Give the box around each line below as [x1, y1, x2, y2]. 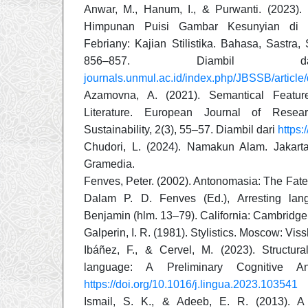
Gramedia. [84, 157, 135, 170]
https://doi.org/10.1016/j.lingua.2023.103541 [84, 278, 298, 290]
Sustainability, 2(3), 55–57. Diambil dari [84, 123, 278, 135]
